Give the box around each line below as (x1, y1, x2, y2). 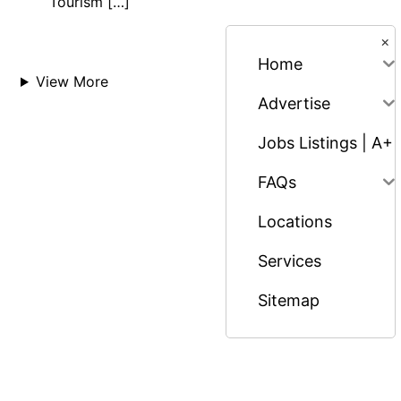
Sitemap (258, 290, 320, 310)
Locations (258, 211, 332, 231)
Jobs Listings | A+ (258, 132, 393, 152)
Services (258, 251, 321, 270)
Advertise (258, 93, 330, 113)
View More (35, 73, 108, 91)
